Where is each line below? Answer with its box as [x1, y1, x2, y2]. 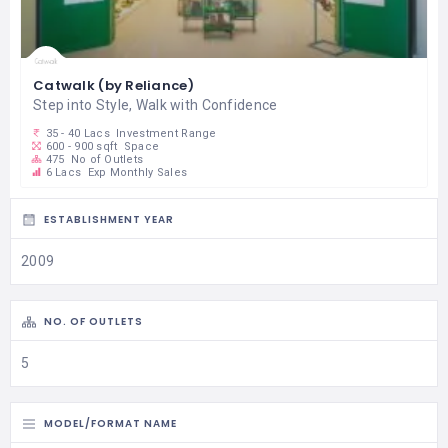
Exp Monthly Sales [84, 166, 188, 180]
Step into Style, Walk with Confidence [33, 97, 278, 114]
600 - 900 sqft [45, 140, 118, 154]
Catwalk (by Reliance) [33, 76, 194, 96]
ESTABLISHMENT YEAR [44, 212, 174, 228]
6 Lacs [45, 166, 82, 180]
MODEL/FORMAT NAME [44, 416, 177, 432]
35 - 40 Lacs [45, 127, 110, 141]
